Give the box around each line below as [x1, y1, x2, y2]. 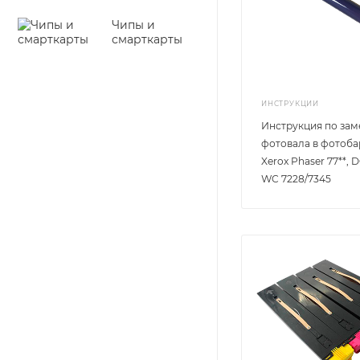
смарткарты [112, 32, 182, 47]
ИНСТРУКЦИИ [261, 100, 319, 108]
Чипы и [112, 18, 155, 32]
